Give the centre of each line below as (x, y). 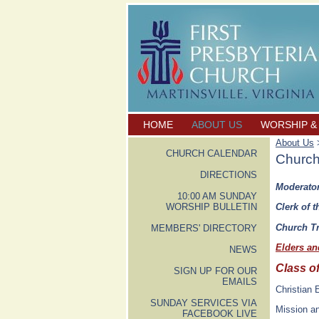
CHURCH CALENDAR (211, 153)
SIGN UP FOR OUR (215, 271)
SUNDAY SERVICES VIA (204, 303)
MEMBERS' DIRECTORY (204, 228)
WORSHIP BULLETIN (211, 207)
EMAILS (240, 282)
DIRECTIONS (229, 175)
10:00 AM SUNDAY (217, 196)
